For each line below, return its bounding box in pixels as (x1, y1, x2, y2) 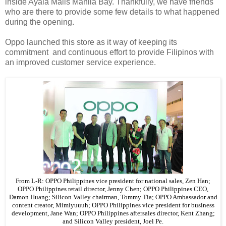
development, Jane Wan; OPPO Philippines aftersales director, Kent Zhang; (11, 209, 215, 217)
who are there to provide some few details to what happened (5, 7, 219, 16)
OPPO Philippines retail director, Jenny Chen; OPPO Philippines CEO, (18, 185, 208, 193)
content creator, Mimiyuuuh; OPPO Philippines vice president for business (12, 201, 214, 209)
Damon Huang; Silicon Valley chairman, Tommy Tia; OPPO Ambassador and (9, 193, 217, 201)
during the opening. (5, 17, 74, 26)
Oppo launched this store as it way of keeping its (5, 37, 177, 46)
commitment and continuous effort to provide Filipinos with (5, 47, 214, 56)
